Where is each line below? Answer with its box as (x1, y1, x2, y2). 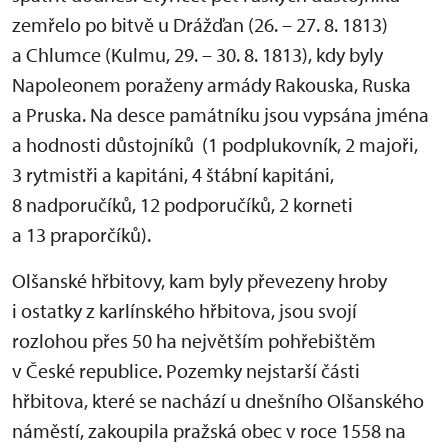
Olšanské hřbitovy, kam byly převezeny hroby (12, 268, 387, 294)
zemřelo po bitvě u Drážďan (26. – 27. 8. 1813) (12, 12, 388, 38)
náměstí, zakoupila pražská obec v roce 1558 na (12, 418, 406, 444)
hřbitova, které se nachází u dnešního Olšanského (12, 388, 424, 414)
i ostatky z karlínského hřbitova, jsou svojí (12, 298, 357, 324)
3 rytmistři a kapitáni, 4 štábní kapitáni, (12, 162, 334, 188)
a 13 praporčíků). (12, 222, 151, 248)
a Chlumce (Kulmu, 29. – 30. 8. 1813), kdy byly (12, 42, 383, 68)
